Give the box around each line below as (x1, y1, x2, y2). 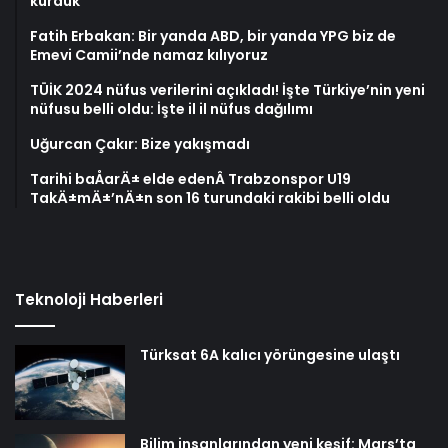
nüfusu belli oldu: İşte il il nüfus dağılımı (30, 99, 313, 120)
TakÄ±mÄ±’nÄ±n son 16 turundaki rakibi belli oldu (30, 188, 390, 209)
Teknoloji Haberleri (15, 289, 163, 311)
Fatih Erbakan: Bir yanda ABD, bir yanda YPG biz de (30, 26, 396, 47)
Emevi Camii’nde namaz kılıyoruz (30, 45, 268, 66)
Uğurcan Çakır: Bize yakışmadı (30, 134, 250, 155)
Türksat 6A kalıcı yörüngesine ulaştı (140, 345, 400, 366)
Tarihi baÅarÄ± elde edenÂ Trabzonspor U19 (30, 169, 351, 190)
